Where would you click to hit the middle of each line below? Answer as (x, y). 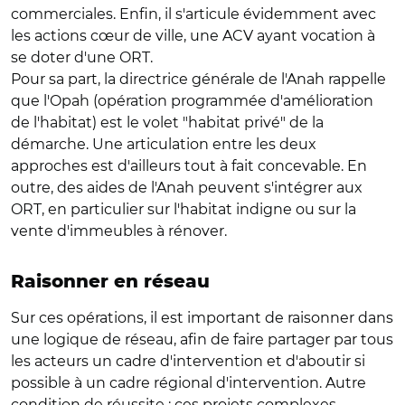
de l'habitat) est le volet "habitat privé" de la (167, 122)
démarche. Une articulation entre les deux (164, 144)
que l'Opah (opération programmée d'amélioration (192, 100)
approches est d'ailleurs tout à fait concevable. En (189, 165)
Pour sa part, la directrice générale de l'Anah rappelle (198, 79)
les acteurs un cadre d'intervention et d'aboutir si (188, 361)
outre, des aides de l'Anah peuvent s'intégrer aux (187, 187)
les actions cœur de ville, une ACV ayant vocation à (193, 35)
